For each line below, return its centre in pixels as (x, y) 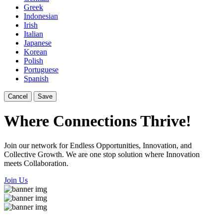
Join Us (16, 180)
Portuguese (41, 70)
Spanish (36, 79)
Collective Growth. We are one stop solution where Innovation (102, 154)
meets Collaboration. (36, 163)
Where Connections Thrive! (98, 121)
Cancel (18, 96)
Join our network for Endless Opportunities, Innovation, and (98, 145)
